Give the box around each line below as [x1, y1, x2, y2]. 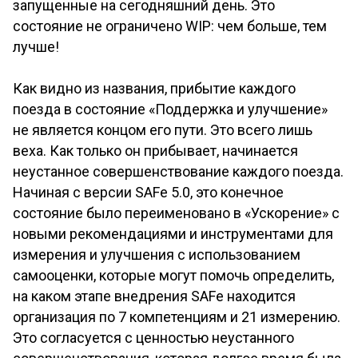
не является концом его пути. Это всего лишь [13, 121, 312, 139]
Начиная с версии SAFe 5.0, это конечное [13, 184, 284, 201]
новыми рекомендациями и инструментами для [13, 225, 333, 243]
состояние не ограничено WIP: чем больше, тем [13, 18, 327, 35]
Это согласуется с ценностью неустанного [13, 329, 294, 347]
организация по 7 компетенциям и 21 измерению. [13, 308, 340, 326]
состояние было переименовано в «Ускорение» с [13, 205, 340, 222]
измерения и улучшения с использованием [13, 246, 300, 264]
